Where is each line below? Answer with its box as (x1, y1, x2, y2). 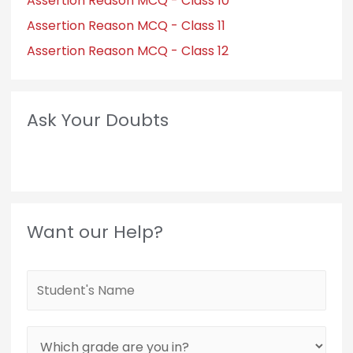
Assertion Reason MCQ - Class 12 (26, 42, 229, 61)
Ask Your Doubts (26, 108, 169, 133)
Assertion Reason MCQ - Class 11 (26, 17, 225, 35)
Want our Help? (26, 220, 163, 245)
